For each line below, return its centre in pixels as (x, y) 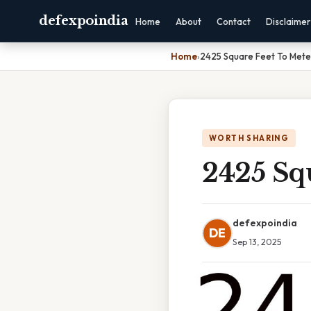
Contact (234, 22)
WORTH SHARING (249, 138)
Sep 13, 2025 (257, 242)
